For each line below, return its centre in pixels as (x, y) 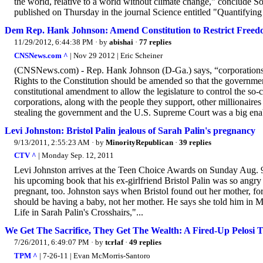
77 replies (155, 42)
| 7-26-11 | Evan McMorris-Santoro (94, 255)
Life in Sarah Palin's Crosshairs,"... (79, 213)
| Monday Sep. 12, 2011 (75, 156)
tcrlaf (114, 242)
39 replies (195, 142)
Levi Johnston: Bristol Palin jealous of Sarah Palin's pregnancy (130, 130)
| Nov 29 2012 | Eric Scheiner (115, 55)
